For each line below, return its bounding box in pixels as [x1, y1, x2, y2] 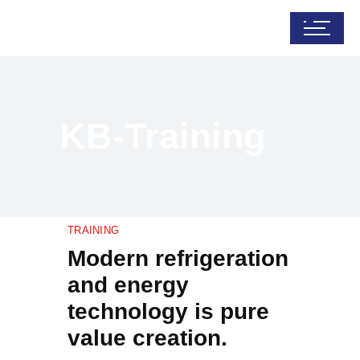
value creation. [67, 325, 227, 350]
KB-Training [59, 116, 265, 157]
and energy [67, 272, 189, 297]
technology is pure [67, 299, 269, 324]
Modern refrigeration [67, 246, 288, 271]
